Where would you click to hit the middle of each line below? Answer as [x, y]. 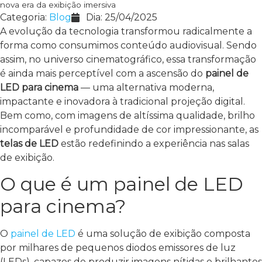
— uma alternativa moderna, [146, 87]
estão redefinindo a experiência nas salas [154, 143]
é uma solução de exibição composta [163, 234]
